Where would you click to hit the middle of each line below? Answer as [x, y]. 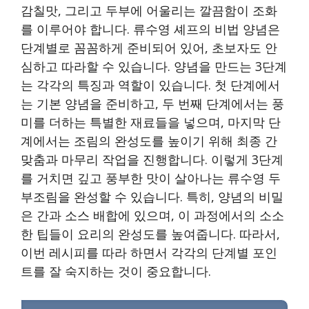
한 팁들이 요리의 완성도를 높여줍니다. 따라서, [150, 234]
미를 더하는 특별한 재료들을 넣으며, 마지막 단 [151, 122]
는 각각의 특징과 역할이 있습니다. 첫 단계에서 [150, 85]
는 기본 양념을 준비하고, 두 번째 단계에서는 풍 [152, 104]
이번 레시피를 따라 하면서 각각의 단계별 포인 [149, 253]
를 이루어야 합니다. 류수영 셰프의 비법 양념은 [150, 29]
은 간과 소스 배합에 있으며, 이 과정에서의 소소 [152, 216]
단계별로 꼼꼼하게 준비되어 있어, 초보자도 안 [149, 48]
